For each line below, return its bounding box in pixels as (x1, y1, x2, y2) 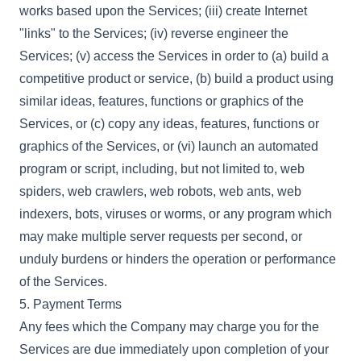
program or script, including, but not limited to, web (19, 162, 305, 176)
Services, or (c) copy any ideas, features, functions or (19, 117, 319, 131)
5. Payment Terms (19, 297, 122, 311)
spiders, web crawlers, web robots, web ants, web (19, 185, 301, 198)
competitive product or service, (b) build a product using (19, 72, 334, 85)
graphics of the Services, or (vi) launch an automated (19, 139, 318, 153)
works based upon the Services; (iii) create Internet (19, 4, 307, 18)
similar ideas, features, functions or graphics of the (19, 94, 304, 108)
